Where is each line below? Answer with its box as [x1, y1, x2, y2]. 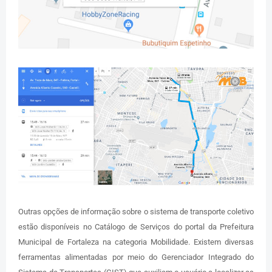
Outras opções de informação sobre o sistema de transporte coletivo [18, 207, 254, 217]
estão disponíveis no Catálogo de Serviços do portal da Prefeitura [18, 222, 254, 232]
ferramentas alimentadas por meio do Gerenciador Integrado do [18, 253, 254, 262]
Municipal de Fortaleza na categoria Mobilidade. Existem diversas [18, 237, 254, 247]
